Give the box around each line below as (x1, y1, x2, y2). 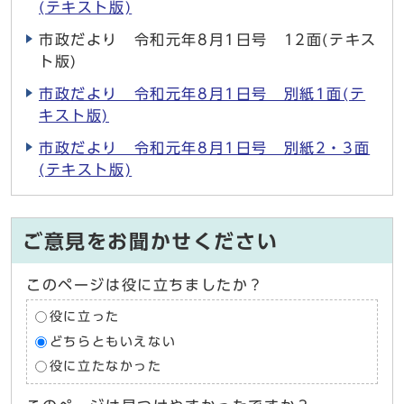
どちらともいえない (49, 335, 177, 348)
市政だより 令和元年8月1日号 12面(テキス (39, 32, 377, 47)
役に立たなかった (49, 360, 162, 373)
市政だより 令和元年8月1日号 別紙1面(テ (39, 87, 366, 101)
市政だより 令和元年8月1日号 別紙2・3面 (39, 141, 371, 155)
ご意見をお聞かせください (23, 232, 279, 252)
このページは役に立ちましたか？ (26, 278, 264, 292)
